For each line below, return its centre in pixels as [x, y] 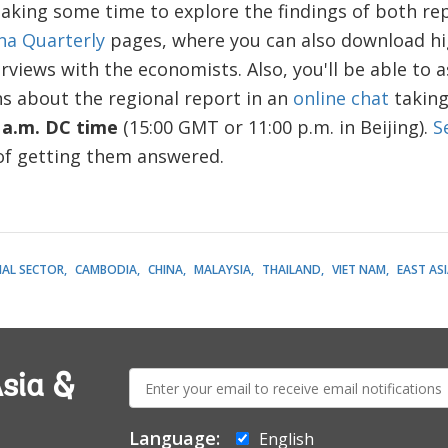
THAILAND [291, 269]
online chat [340, 98]
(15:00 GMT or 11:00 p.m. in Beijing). [275, 127]
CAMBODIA [105, 269]
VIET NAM [358, 269]
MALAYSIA [222, 269]
